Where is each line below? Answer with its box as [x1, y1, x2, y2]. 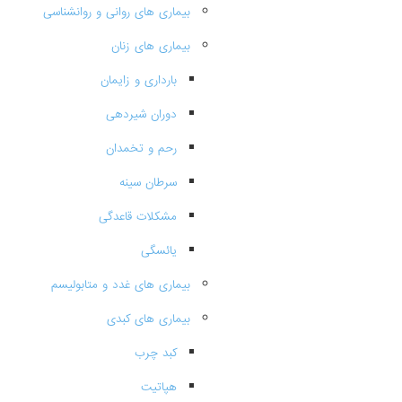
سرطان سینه [119, 174, 177, 191]
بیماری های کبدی [107, 310, 190, 328]
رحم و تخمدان [106, 140, 177, 157]
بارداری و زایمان [100, 72, 177, 89]
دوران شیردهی [106, 106, 177, 123]
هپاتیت [141, 379, 177, 396]
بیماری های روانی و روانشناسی [43, 4, 190, 21]
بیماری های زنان [111, 38, 190, 55]
